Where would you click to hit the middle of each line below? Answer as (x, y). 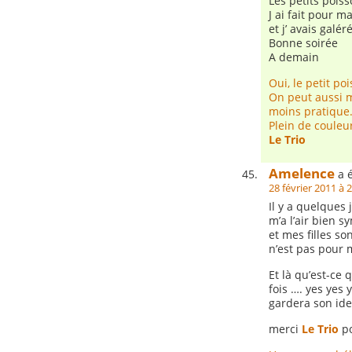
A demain (294, 57)
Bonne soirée (303, 43)
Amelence (302, 173)
